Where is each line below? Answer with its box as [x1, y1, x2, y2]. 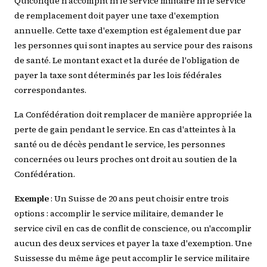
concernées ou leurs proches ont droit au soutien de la [14, 153, 237, 165]
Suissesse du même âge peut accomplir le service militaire [14, 252, 250, 264]
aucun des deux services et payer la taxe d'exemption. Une [14, 237, 252, 249]
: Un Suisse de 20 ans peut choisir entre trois [49, 193, 229, 204]
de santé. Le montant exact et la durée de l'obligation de [14, 54, 240, 66]
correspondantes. [14, 84, 86, 96]
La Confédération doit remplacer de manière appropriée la [14, 108, 252, 120]
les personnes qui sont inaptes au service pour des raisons [14, 39, 253, 51]
